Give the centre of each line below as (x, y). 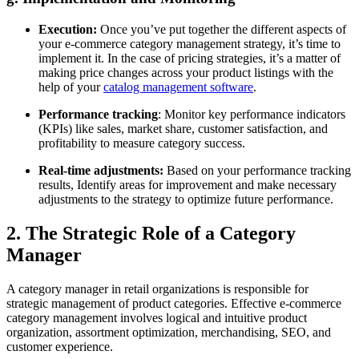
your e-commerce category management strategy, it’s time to (190, 43)
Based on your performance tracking (257, 170)
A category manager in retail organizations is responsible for (157, 288)
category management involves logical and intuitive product (157, 317)
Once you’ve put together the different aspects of (222, 29)
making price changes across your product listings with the (186, 72)
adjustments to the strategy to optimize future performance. (188, 199)
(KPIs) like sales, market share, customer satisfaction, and (183, 128)
